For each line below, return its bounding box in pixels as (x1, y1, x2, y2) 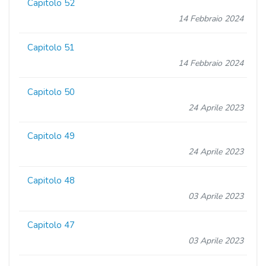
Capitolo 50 (27, 85, 75, 98)
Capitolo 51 (27, 41, 75, 53)
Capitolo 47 (27, 218, 75, 231)
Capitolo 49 (27, 130, 75, 142)
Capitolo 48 (27, 175, 75, 187)
